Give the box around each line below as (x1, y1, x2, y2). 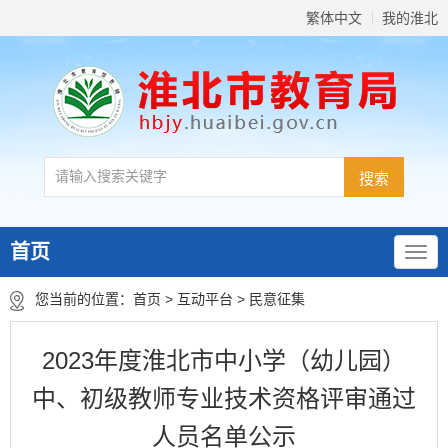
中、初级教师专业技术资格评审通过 (32, 385, 416, 412)
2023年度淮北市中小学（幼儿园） (42, 347, 406, 374)
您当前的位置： (35, 291, 133, 307)
